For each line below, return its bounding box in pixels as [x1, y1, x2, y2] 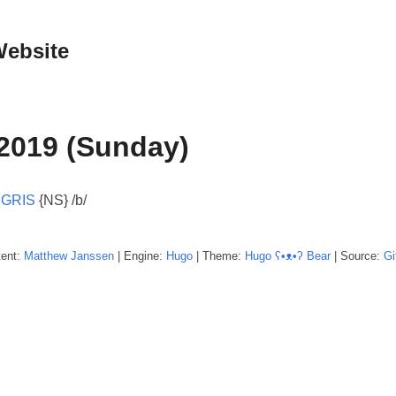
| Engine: [114, 248, 166, 263]
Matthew [24, 248, 67, 263]
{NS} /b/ [35, 192, 87, 208]
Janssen [71, 248, 114, 263]
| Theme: [193, 248, 245, 263]
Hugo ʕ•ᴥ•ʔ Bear [245, 248, 331, 263]
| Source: [331, 248, 384, 263]
